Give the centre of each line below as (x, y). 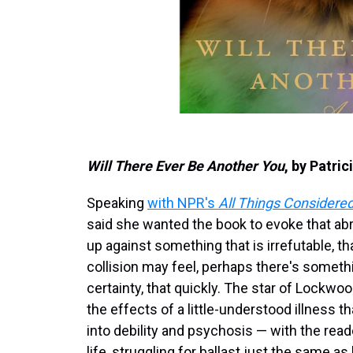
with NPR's (183, 203)
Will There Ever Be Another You (186, 166)
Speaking (117, 203)
